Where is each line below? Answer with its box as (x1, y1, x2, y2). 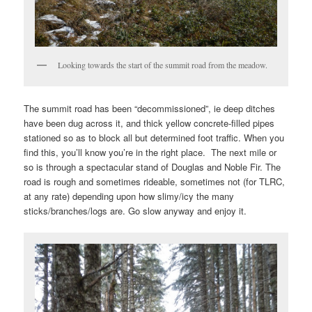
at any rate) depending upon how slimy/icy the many (24, 189, 235, 203)
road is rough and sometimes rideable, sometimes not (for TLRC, (24, 175, 286, 189)
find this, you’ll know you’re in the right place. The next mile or (24, 146, 277, 159)
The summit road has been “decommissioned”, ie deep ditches (24, 102, 276, 116)
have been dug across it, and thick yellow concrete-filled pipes (24, 116, 275, 130)
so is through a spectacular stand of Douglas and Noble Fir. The (24, 160, 281, 174)
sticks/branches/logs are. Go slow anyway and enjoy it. (24, 204, 247, 218)
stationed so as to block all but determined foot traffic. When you (24, 131, 285, 145)
